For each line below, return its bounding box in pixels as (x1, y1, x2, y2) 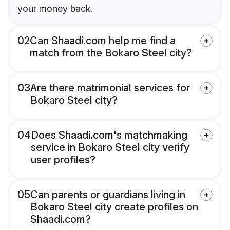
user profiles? (31, 154, 95, 166)
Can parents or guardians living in (30, 188, 185, 201)
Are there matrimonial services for (30, 82, 190, 94)
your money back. (17, 3, 93, 14)
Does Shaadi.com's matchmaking (31, 129, 187, 142)
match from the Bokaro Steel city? (30, 47, 192, 60)
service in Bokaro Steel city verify (31, 141, 189, 154)
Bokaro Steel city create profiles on (30, 201, 198, 214)
